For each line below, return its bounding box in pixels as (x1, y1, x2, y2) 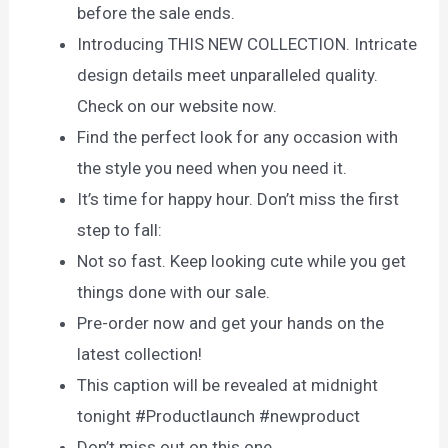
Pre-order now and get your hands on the (77, 313, 385, 334)
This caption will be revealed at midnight (77, 375, 379, 396)
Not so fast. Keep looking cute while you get (77, 251, 407, 272)
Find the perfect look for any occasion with (77, 127, 399, 148)
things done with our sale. (77, 282, 271, 303)
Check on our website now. (77, 96, 278, 117)
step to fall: (77, 220, 163, 241)
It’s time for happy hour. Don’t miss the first (77, 189, 400, 210)
